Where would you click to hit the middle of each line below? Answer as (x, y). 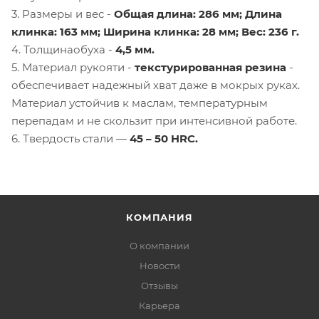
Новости (159, 266)
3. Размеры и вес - (63, 14)
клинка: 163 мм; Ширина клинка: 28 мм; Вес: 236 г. (155, 31)
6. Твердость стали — (70, 138)
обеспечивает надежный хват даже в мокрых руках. (156, 85)
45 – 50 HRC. (164, 138)
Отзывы (159, 286)
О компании (159, 246)
